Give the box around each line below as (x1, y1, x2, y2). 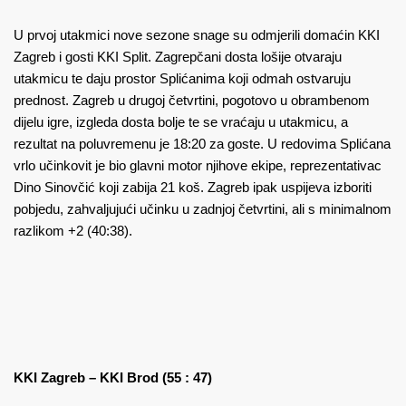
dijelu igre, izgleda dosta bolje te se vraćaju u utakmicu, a (14, 114, 348, 130)
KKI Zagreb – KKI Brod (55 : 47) (14, 370, 212, 386)
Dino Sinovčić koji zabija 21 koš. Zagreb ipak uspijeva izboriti (14, 179, 372, 196)
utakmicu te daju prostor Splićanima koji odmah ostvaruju (14, 71, 351, 87)
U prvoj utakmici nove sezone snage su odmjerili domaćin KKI (14, 27, 380, 43)
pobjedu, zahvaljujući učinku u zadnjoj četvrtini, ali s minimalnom (14, 201, 391, 217)
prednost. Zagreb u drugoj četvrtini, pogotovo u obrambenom (14, 92, 370, 109)
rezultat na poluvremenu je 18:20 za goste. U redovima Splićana (14, 136, 391, 152)
